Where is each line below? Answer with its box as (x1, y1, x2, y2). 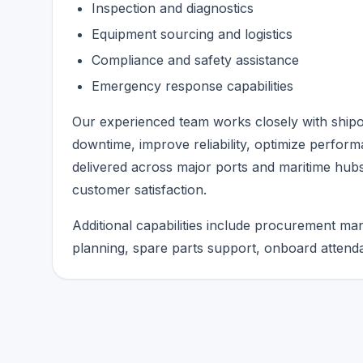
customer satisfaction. (72, 181, 207, 198)
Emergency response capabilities (92, 78, 293, 94)
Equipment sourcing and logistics (92, 26, 293, 42)
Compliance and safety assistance (92, 52, 299, 68)
